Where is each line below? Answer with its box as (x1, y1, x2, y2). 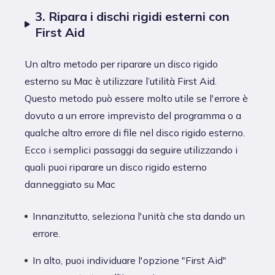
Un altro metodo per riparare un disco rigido (25, 57, 218, 70)
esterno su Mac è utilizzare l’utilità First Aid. (25, 74, 217, 87)
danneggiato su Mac (25, 177, 115, 190)
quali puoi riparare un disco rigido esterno (25, 160, 207, 173)
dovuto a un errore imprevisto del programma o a (25, 109, 241, 122)
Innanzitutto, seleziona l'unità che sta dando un (33, 209, 245, 222)
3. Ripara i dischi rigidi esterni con (35, 8, 230, 24)
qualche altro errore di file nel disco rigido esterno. (25, 126, 245, 139)
